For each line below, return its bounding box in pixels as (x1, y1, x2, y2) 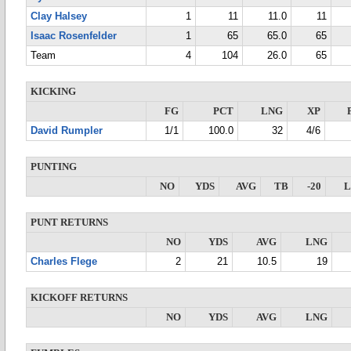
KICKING (31, 86, 76, 97)
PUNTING (31, 161, 77, 172)
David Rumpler (31, 125, 103, 136)
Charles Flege (31, 256, 97, 267)
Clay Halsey (31, 11, 87, 22)
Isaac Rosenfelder (31, 31, 117, 42)
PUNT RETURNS (31, 217, 108, 228)
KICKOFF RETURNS (31, 292, 128, 303)
